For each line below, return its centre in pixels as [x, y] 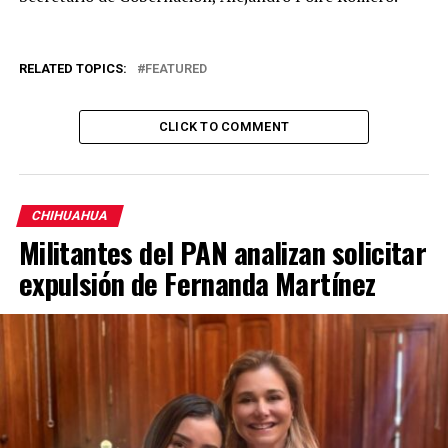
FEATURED [175, 68]
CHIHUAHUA [69, 215]
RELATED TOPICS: [72, 68]
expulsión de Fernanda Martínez [197, 283]
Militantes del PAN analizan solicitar [222, 252]
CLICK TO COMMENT [224, 126]
